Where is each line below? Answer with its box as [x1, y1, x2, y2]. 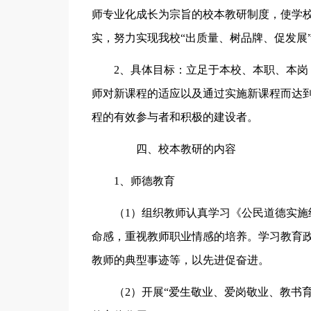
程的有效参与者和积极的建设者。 [91, 111, 258, 123]
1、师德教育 [113, 175, 175, 187]
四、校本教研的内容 [113, 143, 236, 155]
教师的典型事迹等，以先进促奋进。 [91, 254, 269, 266]
